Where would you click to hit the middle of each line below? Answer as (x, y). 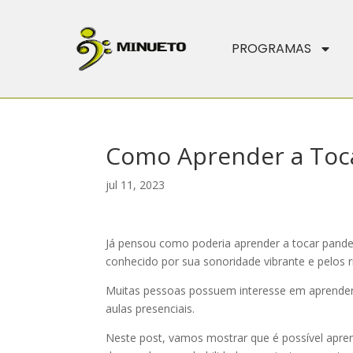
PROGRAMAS (271, 48)
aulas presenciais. (152, 308)
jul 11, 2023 (136, 185)
